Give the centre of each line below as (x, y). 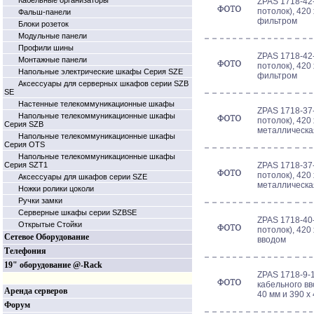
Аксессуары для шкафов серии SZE (83, 177)
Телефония (25, 251)
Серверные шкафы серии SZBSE (77, 212)
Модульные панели (53, 36)
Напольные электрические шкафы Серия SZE (101, 71)
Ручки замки (40, 200)
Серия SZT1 (26, 165)
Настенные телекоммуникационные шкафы (96, 104)
